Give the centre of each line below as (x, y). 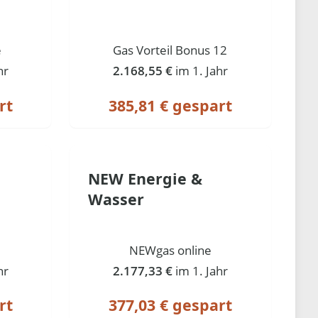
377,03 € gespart (170, 305)
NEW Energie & (145, 179)
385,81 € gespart (170, 105)
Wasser (116, 199)
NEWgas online (170, 250)
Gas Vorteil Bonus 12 (170, 50)
